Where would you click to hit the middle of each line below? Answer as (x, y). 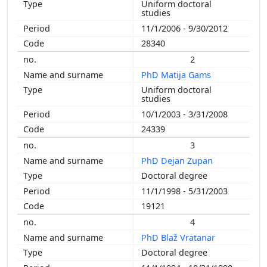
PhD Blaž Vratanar (179, 237)
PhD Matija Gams (177, 74)
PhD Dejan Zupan (178, 160)
